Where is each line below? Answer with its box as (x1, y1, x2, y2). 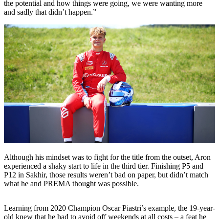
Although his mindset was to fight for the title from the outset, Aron (4, 153, 211, 161)
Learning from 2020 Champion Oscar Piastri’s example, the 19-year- (4, 203, 215, 212)
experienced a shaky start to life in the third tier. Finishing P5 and (4, 161, 203, 170)
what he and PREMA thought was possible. (4, 179, 139, 188)
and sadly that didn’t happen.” (4, 7, 96, 16)
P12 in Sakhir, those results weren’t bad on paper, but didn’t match (4, 170, 208, 179)
